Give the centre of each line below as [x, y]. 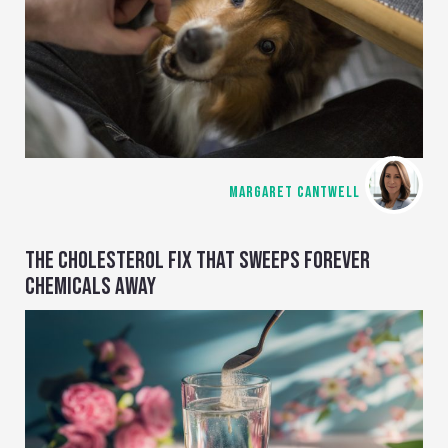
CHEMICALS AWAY [90, 286]
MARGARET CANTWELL [294, 192]
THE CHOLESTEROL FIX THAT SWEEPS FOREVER [197, 260]
